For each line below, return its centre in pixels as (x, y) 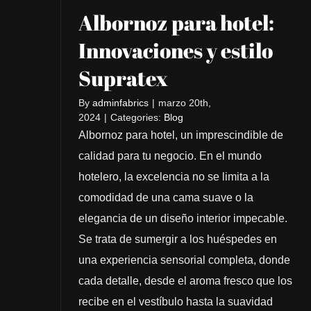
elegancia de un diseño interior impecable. (184, 218)
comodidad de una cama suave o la (166, 197)
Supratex (123, 78)
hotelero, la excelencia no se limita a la (174, 176)
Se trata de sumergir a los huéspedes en (177, 239)
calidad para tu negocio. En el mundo (170, 155)
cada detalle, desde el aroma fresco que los (185, 280)
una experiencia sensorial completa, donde (184, 260)
